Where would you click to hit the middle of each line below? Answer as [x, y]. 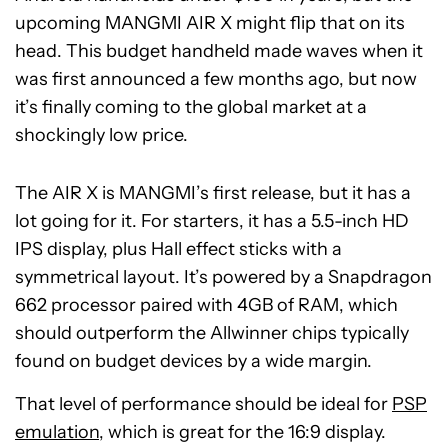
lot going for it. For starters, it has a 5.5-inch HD [212, 221]
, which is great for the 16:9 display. [242, 432]
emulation [57, 432]
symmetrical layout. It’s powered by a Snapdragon [223, 277]
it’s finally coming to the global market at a [191, 107]
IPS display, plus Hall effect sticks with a [178, 249]
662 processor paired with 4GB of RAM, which [206, 305]
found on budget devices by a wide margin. [193, 361]
